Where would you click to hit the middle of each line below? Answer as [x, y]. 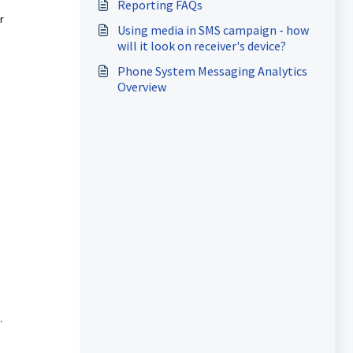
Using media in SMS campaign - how [213, 30]
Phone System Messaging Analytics [212, 71]
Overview [141, 87]
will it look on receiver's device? [201, 46]
